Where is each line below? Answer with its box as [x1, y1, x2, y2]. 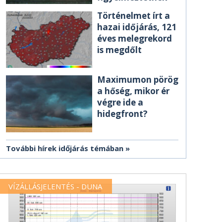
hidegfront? [97, 108, 148, 120]
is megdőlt [97, 44, 142, 55]
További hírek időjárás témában [6, 143, 123, 153]
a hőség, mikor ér [97, 85, 169, 97]
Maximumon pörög [97, 74, 178, 86]
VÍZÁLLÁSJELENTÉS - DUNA [8, 181, 102, 191]
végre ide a [97, 97, 143, 109]
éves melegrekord [97, 33, 172, 44]
